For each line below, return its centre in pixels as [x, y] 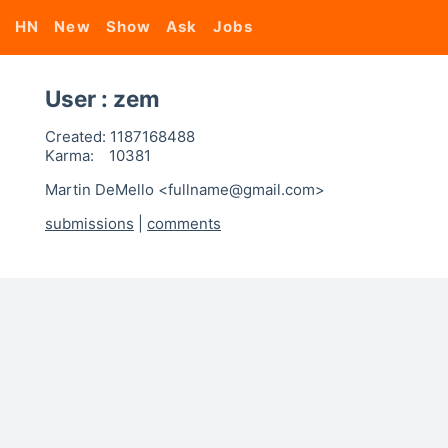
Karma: [69, 155]
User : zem [102, 98]
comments [184, 223]
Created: [75, 136]
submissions [89, 223]
